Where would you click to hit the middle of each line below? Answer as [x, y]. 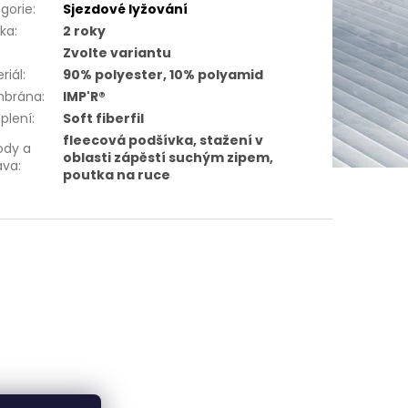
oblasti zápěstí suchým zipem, [168, 158]
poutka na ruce [117, 175]
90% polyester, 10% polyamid [163, 75]
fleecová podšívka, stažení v [163, 141]
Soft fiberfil [104, 119]
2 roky [85, 31]
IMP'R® [85, 97]
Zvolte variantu [117, 53]
